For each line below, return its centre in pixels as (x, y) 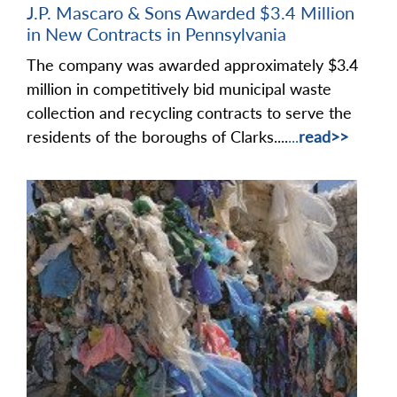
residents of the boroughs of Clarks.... (157, 136)
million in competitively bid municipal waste (179, 88)
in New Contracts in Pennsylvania (156, 33)
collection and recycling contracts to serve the (189, 112)
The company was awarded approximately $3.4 (192, 64)
